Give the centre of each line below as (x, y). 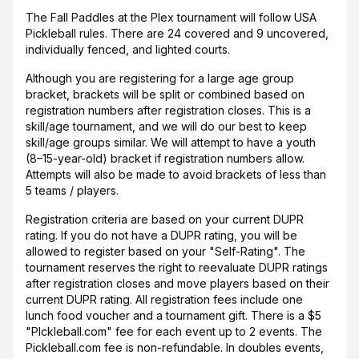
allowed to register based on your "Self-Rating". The (165, 251)
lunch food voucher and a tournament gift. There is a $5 (173, 315)
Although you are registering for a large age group (160, 78)
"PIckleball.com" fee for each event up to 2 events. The (174, 331)
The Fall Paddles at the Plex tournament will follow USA (171, 17)
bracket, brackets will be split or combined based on (165, 94)
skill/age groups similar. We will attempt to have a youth (171, 142)
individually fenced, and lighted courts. (128, 49)
